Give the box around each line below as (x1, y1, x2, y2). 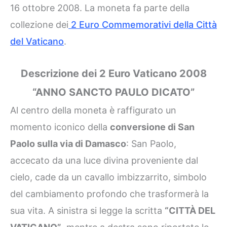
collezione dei (10, 19, 68, 30)
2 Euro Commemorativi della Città (68, 19, 217, 30)
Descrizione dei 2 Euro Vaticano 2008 (20, 67, 207, 80)
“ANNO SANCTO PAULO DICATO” (32, 86, 195, 99)
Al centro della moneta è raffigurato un (10, 105, 176, 116)
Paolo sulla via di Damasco (10, 138, 126, 149)
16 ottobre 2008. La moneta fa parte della (10, 3, 190, 14)
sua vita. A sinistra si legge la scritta (10, 205, 165, 216)
